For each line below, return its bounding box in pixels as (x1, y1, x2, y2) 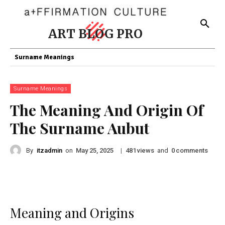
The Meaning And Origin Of (10, 100, 203, 120)
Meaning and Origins (10, 204, 134, 221)
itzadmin (37, 146, 62, 154)
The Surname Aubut (10, 118, 149, 138)
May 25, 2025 (76, 147, 114, 155)
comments (176, 146, 208, 154)
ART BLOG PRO (48, 26, 143, 42)
